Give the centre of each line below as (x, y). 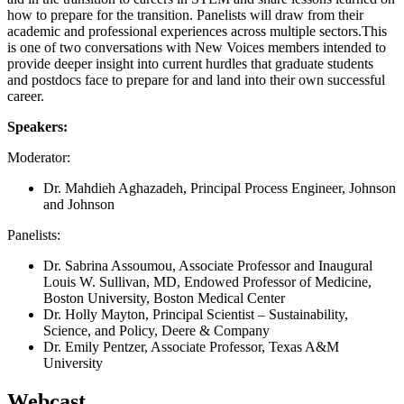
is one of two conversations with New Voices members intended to (197, 48)
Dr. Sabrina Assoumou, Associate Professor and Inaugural (208, 266)
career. (26, 96)
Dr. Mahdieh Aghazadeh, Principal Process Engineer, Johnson (220, 188)
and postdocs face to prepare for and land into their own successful (196, 80)
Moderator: (39, 158)
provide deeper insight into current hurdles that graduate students (190, 64)
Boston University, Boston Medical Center (164, 298)
